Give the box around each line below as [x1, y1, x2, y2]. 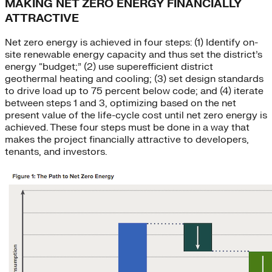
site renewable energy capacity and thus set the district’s [5, 49, 262, 61]
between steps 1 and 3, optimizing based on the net [5, 97, 236, 110]
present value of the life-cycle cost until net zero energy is [5, 109, 267, 122]
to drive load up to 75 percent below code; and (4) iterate [5, 85, 263, 98]
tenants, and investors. [5, 146, 107, 158]
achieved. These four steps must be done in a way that [5, 121, 250, 134]
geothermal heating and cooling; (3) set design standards [5, 73, 263, 86]
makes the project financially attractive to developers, [5, 134, 249, 146]
